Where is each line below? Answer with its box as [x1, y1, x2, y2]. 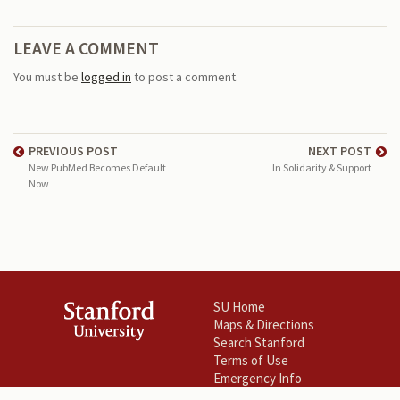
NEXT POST [308, 143, 371, 160]
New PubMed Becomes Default [29, 161, 166, 175]
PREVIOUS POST [29, 143, 118, 160]
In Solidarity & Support [272, 161, 371, 175]
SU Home [213, 298, 265, 315]
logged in [81, 68, 131, 85]
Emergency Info [213, 370, 302, 387]
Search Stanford [213, 334, 304, 351]
